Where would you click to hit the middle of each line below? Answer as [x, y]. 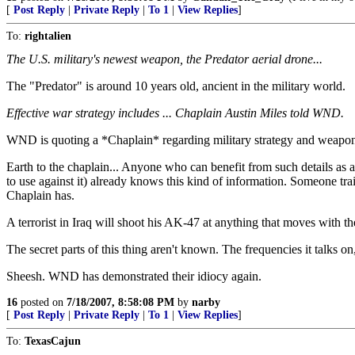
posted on [42, 302]
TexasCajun [53, 341]
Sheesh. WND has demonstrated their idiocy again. [134, 276]
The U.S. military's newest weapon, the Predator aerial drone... [164, 59]
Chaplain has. [40, 195]
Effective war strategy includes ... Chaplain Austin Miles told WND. [175, 113]
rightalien [48, 36]
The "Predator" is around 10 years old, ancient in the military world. [176, 86]
